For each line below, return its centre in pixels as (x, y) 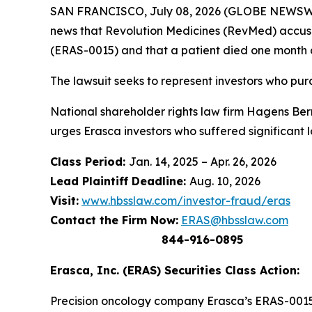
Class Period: (89, 162)
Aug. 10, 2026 (225, 181)
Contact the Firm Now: (114, 220)
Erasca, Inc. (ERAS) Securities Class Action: (175, 270)
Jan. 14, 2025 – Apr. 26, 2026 (203, 162)
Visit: (64, 201)
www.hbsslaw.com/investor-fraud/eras (186, 201)
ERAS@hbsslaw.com (235, 220)
